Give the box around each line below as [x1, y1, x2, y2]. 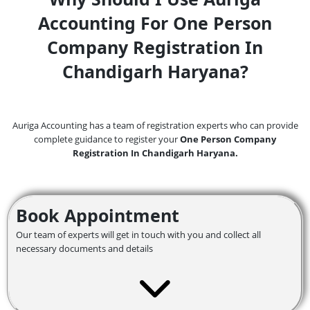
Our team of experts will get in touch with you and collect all [16, 228, 261, 241]
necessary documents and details [16, 241, 153, 255]
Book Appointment [16, 203, 179, 227]
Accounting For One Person [38, 10, 272, 35]
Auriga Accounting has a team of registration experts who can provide [12, 118, 298, 131]
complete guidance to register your [34, 132, 180, 145]
